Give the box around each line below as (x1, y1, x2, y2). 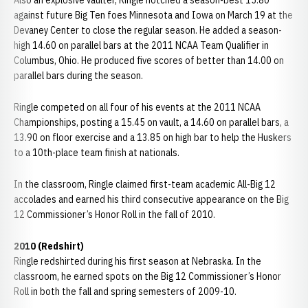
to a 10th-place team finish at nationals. (14, 146, 179, 159)
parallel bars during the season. (14, 69, 143, 82)
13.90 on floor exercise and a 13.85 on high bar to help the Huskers (14, 131, 291, 144)
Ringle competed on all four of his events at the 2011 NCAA (14, 101, 261, 113)
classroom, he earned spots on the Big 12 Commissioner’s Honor (14, 270, 281, 283)
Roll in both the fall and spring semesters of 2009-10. (14, 285, 239, 298)
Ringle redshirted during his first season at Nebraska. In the (14, 255, 261, 267)
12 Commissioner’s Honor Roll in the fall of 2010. (14, 208, 215, 221)
